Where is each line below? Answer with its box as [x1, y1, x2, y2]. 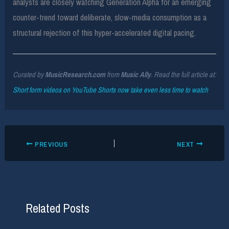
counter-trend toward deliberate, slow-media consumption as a [13, 11, 207, 23]
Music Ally [121, 69, 151, 80]
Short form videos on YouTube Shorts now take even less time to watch [13, 84, 209, 95]
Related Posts [25, 200, 89, 217]
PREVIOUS [33, 139, 68, 149]
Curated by [13, 69, 45, 80]
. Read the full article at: [151, 69, 216, 80]
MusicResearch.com [45, 69, 106, 80]
